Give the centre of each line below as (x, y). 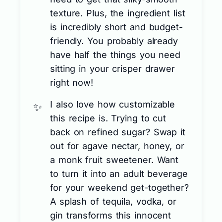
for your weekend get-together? (119, 187)
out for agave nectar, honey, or (117, 146)
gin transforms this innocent (111, 215)
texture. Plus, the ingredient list (118, 13)
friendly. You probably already (114, 41)
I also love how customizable (113, 104)
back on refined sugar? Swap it (118, 132)
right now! (72, 82)
